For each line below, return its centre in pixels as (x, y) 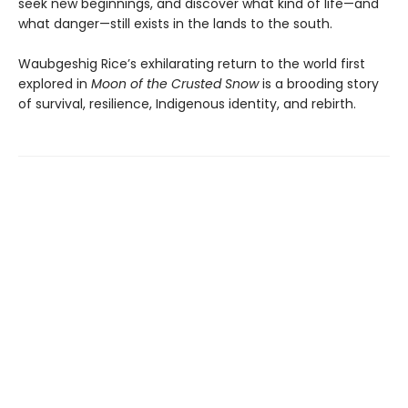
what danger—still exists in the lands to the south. (175, 23)
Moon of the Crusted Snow (175, 83)
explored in (55, 83)
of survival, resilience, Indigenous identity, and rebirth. (187, 103)
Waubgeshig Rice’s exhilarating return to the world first (192, 63)
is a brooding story (319, 83)
